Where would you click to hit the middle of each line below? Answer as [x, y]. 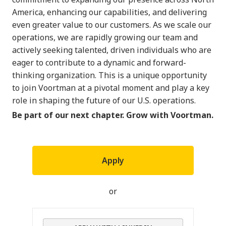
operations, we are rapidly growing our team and [105, 37]
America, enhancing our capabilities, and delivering [109, 12]
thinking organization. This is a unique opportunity [109, 75]
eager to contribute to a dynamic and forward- [99, 62]
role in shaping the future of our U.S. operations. [104, 100]
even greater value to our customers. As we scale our [112, 24]
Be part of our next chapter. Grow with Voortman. [113, 115]
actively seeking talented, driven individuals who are [112, 50]
